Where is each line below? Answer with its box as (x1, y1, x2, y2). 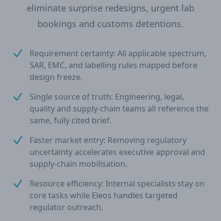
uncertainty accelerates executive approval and (30, 147, 205, 157)
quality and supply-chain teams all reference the (30, 103, 209, 114)
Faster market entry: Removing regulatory (30, 135, 186, 146)
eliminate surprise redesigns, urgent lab (27, 2, 194, 14)
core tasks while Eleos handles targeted (30, 190, 178, 201)
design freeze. (30, 72, 82, 82)
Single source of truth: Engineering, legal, (30, 91, 184, 102)
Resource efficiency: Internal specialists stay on (30, 178, 205, 189)
